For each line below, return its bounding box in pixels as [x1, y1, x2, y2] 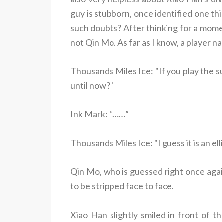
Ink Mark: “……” [70, 108, 129, 119]
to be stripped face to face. [70, 180, 174, 191]
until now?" [70, 79, 113, 91]
